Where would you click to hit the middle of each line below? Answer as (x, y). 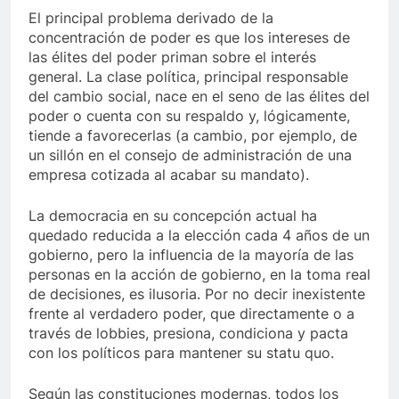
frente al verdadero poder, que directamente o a (191, 313)
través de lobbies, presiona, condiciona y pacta (188, 333)
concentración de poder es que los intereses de (189, 37)
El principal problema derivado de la (151, 17)
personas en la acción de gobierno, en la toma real (199, 274)
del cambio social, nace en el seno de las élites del (199, 96)
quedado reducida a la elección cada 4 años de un (199, 235)
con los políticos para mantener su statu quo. (183, 352)
